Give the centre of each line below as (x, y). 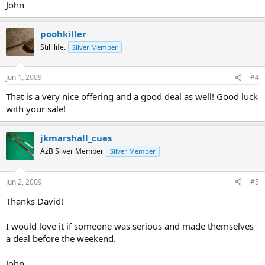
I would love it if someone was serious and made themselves (130, 226)
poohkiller (63, 33)
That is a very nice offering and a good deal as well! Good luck (132, 97)
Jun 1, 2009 (24, 77)
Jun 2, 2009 (24, 182)
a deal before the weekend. (61, 238)
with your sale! (36, 109)
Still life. (53, 47)
